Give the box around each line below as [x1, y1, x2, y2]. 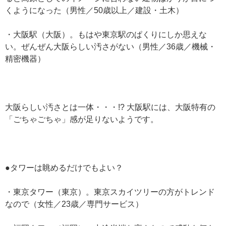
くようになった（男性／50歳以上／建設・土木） [5, 6, 184, 15]
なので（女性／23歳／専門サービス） [5, 200, 143, 208]
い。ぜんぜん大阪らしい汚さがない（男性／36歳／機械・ [5, 42, 216, 51]
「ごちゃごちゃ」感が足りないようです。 [5, 115, 158, 124]
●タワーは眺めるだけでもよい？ [5, 163, 123, 172]
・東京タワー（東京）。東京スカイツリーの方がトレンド [5, 188, 215, 196]
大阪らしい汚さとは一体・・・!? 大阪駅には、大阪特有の [5, 103, 215, 111]
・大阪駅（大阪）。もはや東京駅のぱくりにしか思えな [5, 30, 207, 39]
